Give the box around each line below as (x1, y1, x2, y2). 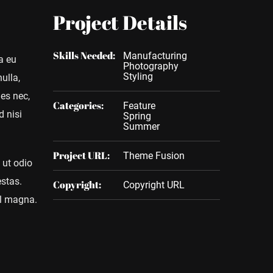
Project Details (53, 9, 188, 35)
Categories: (53, 99, 104, 112)
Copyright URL (123, 179, 185, 191)
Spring (123, 110, 152, 122)
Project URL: (53, 149, 110, 162)
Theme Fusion (123, 150, 185, 161)
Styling (123, 71, 154, 82)
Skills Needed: (53, 49, 116, 62)
